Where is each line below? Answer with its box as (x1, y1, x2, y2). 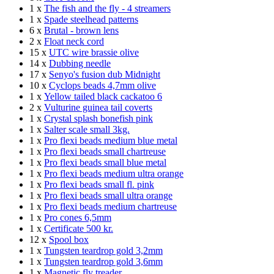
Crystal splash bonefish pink (44, 113, 153, 124)
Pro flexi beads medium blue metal (44, 135, 177, 146)
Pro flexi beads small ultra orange (44, 190, 172, 201)
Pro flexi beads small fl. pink (44, 179, 154, 190)
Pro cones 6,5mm (44, 212, 111, 223)
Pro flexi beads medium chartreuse (44, 201, 177, 212)
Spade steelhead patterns (44, 13, 138, 24)
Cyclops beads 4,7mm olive (49, 80, 156, 91)
